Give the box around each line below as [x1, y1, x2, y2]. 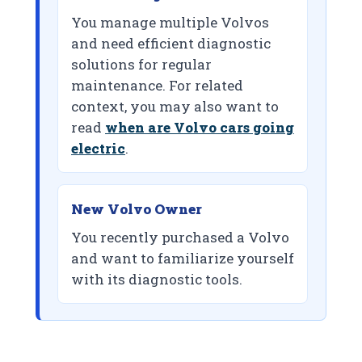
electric [71, 139, 125, 158]
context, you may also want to [71, 97, 279, 116]
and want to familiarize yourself [71, 249, 294, 268]
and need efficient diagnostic [71, 34, 271, 53]
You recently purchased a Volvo [71, 228, 289, 247]
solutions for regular [71, 55, 212, 74]
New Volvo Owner [71, 200, 202, 219]
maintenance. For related [71, 76, 243, 95]
